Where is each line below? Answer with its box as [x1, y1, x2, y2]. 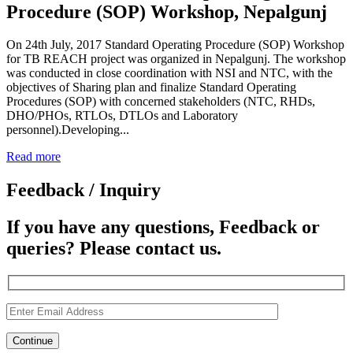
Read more [6, 150, 61, 164]
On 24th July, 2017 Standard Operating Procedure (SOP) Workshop [6, 38, 344, 52]
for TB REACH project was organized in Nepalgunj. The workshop [6, 52, 346, 66]
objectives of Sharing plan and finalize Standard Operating [6, 80, 296, 95]
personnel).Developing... [6, 123, 129, 137]
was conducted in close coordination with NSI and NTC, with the [6, 66, 333, 80]
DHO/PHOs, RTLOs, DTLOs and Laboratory [6, 109, 238, 123]
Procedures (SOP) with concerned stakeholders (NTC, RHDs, [6, 95, 315, 109]
